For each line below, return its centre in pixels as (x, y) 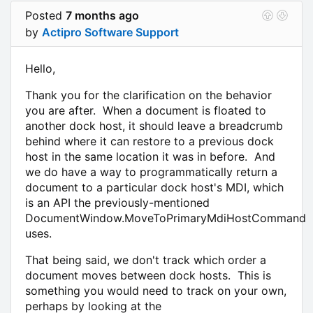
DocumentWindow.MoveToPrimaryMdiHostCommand (166, 218)
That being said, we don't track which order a (146, 260)
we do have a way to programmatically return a (151, 172)
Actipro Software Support (110, 32)
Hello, (40, 68)
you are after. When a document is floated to (146, 110)
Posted (45, 15)
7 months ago (102, 15)
